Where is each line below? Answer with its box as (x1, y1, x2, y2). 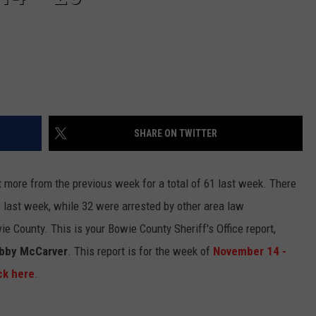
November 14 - (213, 244, 286, 259)
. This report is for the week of (68, 244, 213, 259)
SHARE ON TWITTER (134, 128, 217, 140)
